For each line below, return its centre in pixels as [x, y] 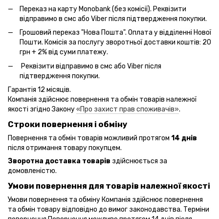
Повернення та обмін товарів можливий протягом [89, 138]
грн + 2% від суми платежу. [64, 52]
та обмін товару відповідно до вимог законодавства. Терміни [109, 209]
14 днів [184, 138]
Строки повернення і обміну [68, 124]
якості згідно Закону [42, 109]
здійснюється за [139, 161]
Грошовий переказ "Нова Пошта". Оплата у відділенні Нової [115, 33]
